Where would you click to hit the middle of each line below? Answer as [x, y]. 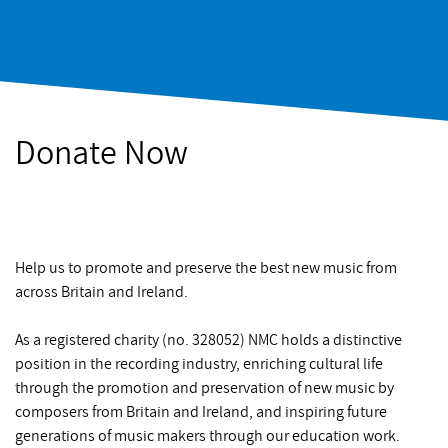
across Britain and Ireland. [101, 291]
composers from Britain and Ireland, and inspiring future [201, 411]
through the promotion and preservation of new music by [204, 387]
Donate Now [101, 153]
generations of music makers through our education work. [207, 435]
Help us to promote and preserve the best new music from [206, 267]
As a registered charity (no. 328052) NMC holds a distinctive [208, 339]
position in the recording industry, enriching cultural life [199, 363]
